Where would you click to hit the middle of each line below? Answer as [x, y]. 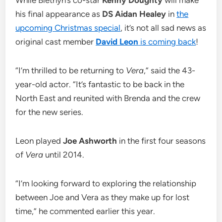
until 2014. [65, 155]
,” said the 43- [170, 71]
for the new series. [50, 112]
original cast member [56, 42]
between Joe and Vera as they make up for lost [103, 197]
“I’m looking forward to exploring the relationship [106, 184]
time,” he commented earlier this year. [85, 211]
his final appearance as [59, 14]
